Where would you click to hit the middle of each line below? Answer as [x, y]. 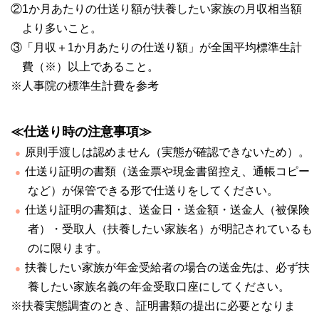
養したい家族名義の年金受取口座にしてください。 [159, 287]
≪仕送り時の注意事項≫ [81, 132]
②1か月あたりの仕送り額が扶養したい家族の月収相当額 [156, 9]
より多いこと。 [62, 28]
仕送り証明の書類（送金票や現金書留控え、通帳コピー [167, 172]
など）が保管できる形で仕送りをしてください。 [153, 191]
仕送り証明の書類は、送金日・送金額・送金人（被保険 [167, 210]
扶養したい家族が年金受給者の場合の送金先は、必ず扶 [167, 268]
